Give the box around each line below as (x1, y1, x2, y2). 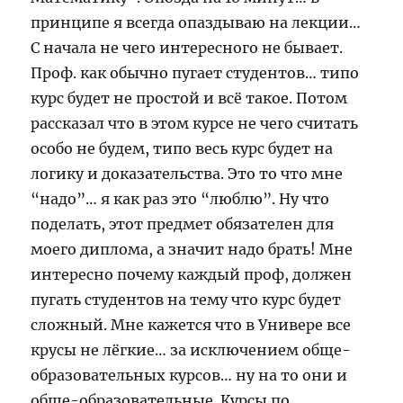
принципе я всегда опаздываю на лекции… (31, 13, 362, 31)
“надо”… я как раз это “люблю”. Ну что (31, 190, 330, 208)
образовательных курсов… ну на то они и (31, 366, 348, 384)
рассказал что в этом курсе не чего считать (31, 114, 359, 132)
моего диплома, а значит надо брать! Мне (31, 240, 354, 258)
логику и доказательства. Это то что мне (31, 165, 344, 183)
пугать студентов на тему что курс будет (31, 291, 342, 309)
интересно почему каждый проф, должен (31, 265, 353, 283)
